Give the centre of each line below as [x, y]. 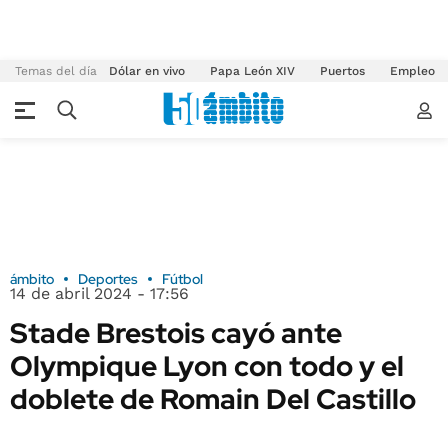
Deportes [108, 279]
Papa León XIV [252, 71]
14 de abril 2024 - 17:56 [99, 293]
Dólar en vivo [147, 71]
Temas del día [56, 71]
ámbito [32, 279]
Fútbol [182, 279]
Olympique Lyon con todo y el [207, 366]
